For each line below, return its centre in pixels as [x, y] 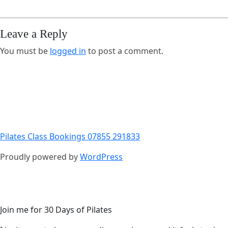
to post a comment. [125, 51]
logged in [68, 51]
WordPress [101, 157]
